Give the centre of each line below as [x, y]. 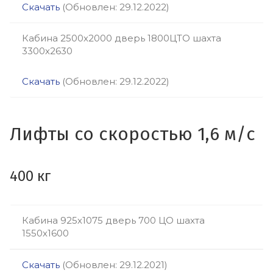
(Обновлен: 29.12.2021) [114, 265]
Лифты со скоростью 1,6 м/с [133, 134]
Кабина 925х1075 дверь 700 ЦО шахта [113, 220]
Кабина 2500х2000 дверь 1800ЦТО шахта [122, 38]
